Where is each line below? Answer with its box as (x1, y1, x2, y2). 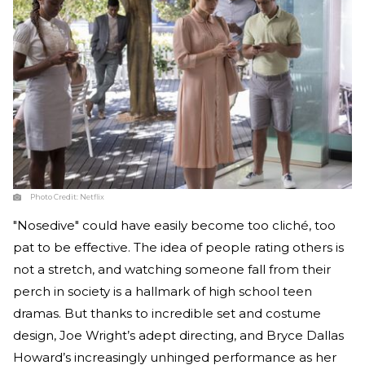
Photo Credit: (30, 191, 80, 201)
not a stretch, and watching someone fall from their (13, 261, 331, 277)
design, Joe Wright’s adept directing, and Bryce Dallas (13, 327, 344, 343)
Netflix (80, 191, 104, 201)
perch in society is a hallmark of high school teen (13, 283, 312, 299)
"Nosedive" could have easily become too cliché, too (13, 217, 336, 233)
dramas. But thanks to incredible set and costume (13, 305, 321, 321)
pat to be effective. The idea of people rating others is (13, 239, 344, 255)
